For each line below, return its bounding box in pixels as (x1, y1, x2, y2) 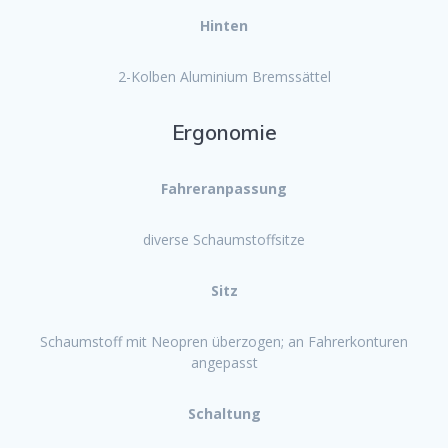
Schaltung (187, 403, 261, 423)
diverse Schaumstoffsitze (143, 229, 305, 249)
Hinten (200, 15, 248, 35)
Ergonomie (171, 118, 277, 145)
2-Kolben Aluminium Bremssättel (117, 66, 331, 86)
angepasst (190, 352, 258, 372)
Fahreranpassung (161, 178, 287, 198)
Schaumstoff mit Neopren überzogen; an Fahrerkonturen (40, 331, 408, 351)
